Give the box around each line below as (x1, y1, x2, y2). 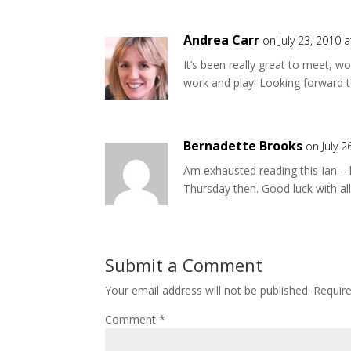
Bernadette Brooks (183, 137, 303, 154)
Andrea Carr (183, 31, 260, 49)
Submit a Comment (105, 253, 263, 277)
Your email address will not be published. (105, 283, 311, 298)
